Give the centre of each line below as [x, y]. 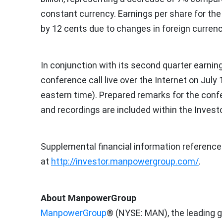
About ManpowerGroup [88, 198]
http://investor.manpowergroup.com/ [125, 161]
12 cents [70, 28]
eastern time [66, 95]
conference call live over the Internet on [121, 80]
